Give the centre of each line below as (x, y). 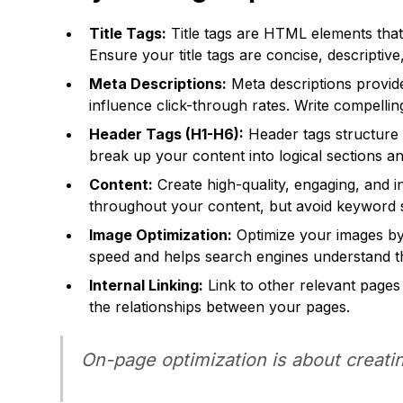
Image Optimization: (161, 235)
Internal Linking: (147, 285)
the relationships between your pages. (220, 307)
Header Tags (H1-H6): (167, 134)
